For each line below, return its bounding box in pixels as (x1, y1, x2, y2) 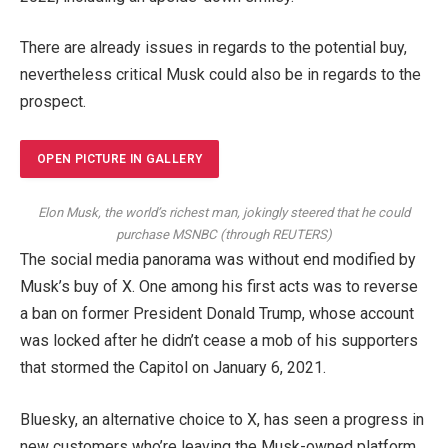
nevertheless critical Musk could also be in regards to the (20, 65, 421, 85)
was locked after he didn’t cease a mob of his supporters (20, 331, 418, 351)
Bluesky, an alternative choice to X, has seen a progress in (20, 409, 424, 429)
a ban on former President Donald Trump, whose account (20, 304, 414, 324)
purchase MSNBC (116, 227, 217, 243)
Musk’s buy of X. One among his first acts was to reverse (20, 277, 418, 297)
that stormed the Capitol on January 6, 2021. (20, 358, 326, 378)
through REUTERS (225, 227, 327, 243)
